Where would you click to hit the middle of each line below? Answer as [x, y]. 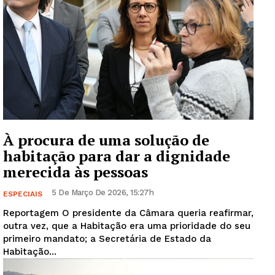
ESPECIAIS [23, 194]
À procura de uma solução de [106, 140]
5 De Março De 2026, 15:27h [103, 192]
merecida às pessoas [76, 172]
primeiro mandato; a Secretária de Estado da [107, 238]
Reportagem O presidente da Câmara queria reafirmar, [33, 213]
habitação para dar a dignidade [117, 156]
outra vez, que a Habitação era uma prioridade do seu [127, 226]
